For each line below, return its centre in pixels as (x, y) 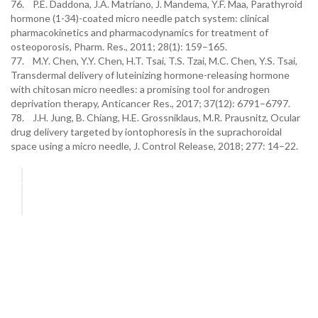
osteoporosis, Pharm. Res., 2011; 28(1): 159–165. (119, 46)
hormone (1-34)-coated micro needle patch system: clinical (140, 18)
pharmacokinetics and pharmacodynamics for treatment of (139, 32)
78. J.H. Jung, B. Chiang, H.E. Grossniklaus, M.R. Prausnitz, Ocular (155, 117)
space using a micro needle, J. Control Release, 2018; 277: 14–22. (154, 146)
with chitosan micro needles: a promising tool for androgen (140, 89)
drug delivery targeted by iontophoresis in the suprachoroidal (146, 132)
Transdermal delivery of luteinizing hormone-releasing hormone (150, 75)
